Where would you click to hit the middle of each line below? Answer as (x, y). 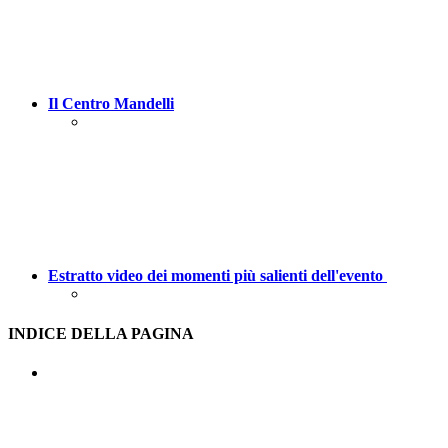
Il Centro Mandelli (111, 104)
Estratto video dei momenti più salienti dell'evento (217, 276)
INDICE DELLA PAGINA (101, 333)
